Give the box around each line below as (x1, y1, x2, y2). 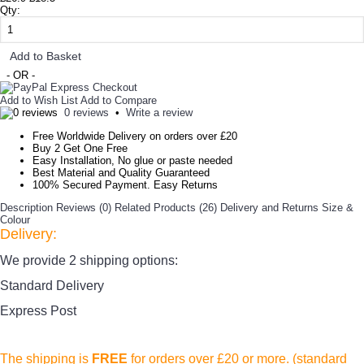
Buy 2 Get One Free (32, 142, 128, 154)
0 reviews (64, 106, 109, 119)
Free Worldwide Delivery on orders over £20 (32, 130, 237, 142)
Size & (322, 201, 353, 214)
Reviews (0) (56, 201, 111, 214)
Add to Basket (10, 50, 81, 63)
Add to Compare (80, 94, 157, 106)
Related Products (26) (115, 201, 217, 214)
